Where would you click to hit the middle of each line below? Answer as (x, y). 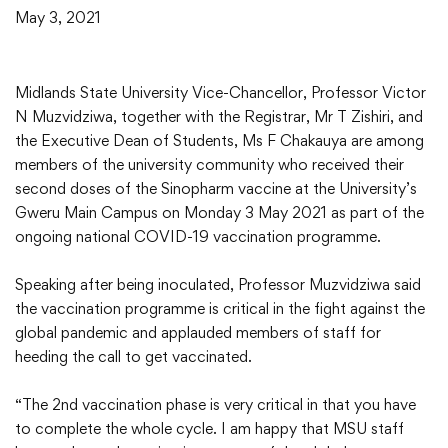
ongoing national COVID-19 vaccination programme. (198, 237)
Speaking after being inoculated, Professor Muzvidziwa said (218, 285)
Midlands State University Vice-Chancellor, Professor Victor (220, 93)
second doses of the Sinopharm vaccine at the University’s (216, 189)
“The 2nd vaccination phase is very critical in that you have (215, 405)
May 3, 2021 (58, 18)
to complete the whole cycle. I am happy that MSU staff (209, 429)
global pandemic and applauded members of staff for (198, 333)
